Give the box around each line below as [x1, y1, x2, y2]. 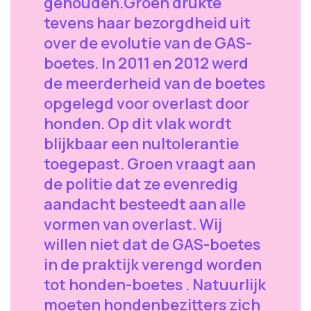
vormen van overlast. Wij [44, 214, 222, 235]
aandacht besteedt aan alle [44, 194, 246, 215]
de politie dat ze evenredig [44, 174, 238, 194]
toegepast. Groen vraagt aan [44, 153, 255, 174]
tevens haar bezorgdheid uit [44, 12, 251, 33]
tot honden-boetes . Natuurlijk [44, 274, 266, 295]
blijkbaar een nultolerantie [44, 133, 239, 154]
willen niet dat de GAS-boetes [44, 234, 260, 255]
